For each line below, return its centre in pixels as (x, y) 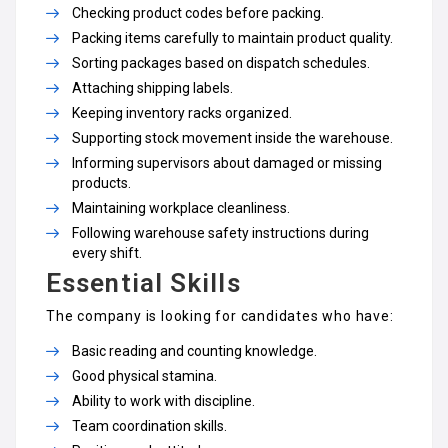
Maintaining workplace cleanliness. (181, 208)
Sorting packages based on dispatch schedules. (221, 63)
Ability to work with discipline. (163, 401)
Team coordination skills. (149, 426)
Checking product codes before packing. (198, 13)
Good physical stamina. (144, 376)
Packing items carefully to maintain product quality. (232, 38)
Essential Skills (143, 283)
